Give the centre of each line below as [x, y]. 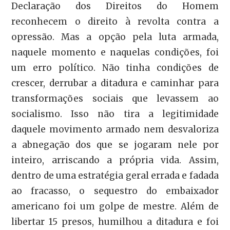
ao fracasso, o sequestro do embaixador [115, 191]
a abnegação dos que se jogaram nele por [115, 145]
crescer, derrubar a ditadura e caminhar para [115, 83]
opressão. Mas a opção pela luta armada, [115, 37]
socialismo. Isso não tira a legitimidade [115, 114]
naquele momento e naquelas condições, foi [115, 52]
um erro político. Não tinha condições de [115, 68]
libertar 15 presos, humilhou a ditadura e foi [115, 222]
